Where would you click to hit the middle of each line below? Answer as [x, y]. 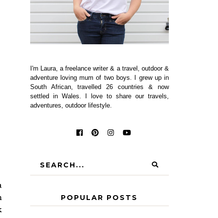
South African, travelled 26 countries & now [100, 87]
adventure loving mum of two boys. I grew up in [100, 77]
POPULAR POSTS [100, 197]
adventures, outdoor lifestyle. [71, 105]
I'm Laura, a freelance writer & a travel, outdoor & [100, 68]
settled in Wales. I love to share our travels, [100, 96]
